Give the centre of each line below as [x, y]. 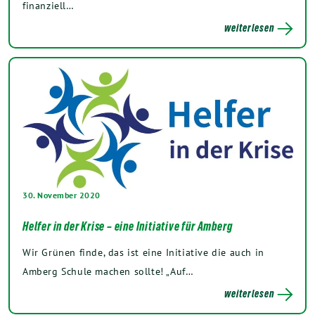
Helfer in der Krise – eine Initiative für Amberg [128, 227]
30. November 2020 [62, 195]
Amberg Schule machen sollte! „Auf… [108, 271]
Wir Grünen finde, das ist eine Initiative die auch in [143, 252]
